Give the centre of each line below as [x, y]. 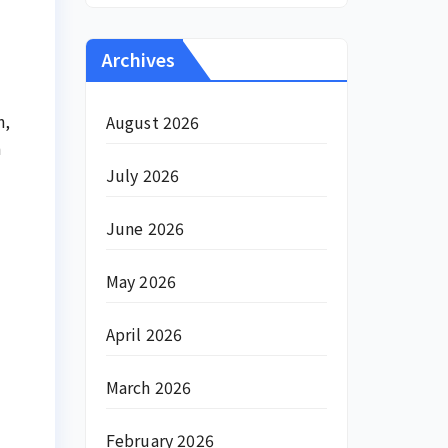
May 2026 [141, 281]
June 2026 [145, 228]
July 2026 [142, 175]
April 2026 [144, 334]
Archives [137, 59]
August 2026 [152, 122]
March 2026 [148, 387]
